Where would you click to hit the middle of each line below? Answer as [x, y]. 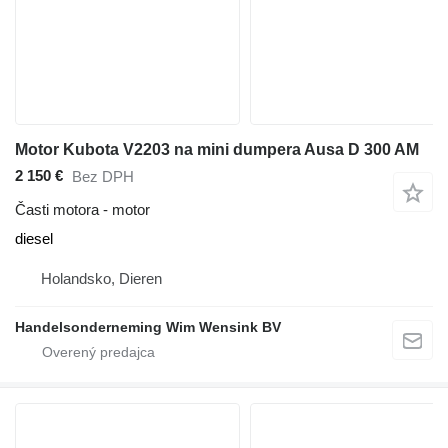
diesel [34, 238]
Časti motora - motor [82, 209]
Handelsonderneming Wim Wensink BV [148, 326]
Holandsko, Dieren [101, 278]
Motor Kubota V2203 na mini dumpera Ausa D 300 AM [217, 149]
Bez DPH [103, 177]
